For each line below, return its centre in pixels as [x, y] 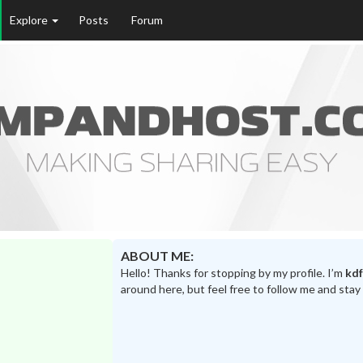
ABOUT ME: [157, 256]
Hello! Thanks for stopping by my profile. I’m [233, 273]
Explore [30, 20]
